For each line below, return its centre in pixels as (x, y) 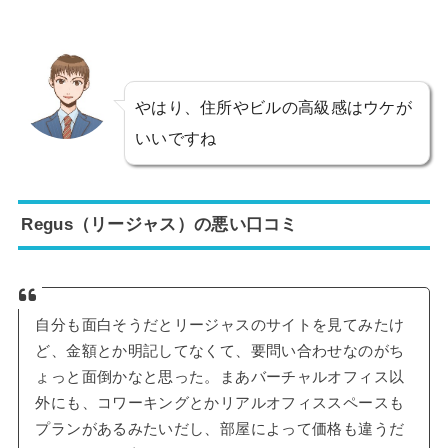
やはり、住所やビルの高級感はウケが (273, 106)
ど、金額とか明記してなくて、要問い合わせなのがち (220, 350)
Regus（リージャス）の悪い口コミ (159, 224)
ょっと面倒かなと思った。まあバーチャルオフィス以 (220, 376)
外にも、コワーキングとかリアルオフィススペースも (220, 402)
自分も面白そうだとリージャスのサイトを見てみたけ (220, 324)
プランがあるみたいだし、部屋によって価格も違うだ (220, 428)
